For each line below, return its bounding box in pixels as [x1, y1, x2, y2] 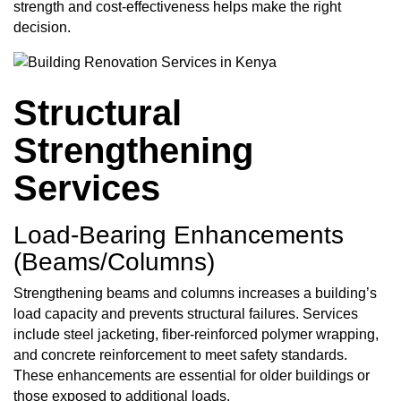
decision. [13, 19, 71, 35]
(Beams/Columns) [13, 247, 215, 276]
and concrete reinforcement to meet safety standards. [13, 346, 347, 363]
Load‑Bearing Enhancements [13, 220, 344, 249]
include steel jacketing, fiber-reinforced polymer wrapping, [13, 326, 379, 342]
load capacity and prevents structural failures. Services [13, 305, 358, 321]
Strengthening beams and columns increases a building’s [13, 285, 377, 301]
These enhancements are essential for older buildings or [13, 367, 370, 383]
